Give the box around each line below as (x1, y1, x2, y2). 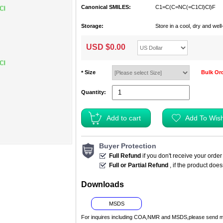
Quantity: (81, 89, 106, 95)
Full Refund (109, 152, 141, 159)
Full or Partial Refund (109, 161, 168, 168)
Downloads (81, 180, 124, 189)
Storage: (81, 22, 104, 29)
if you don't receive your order (141, 152, 222, 159)
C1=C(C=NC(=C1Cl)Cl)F (155, 3, 216, 10)
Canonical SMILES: (81, 3, 131, 10)
